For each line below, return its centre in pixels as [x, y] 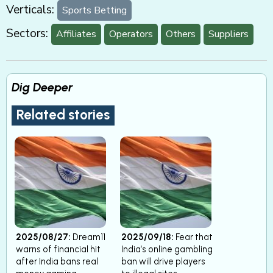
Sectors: [27, 34]
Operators [131, 34]
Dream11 [88, 237]
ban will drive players [163, 261]
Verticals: [30, 9]
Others [181, 34]
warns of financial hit [58, 249]
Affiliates [76, 34]
